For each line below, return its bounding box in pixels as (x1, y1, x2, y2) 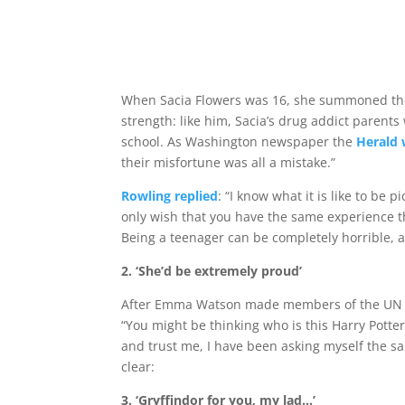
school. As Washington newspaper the (121, 133, 353, 150)
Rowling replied (121, 187, 219, 204)
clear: (121, 358, 155, 375)
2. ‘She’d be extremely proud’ (121, 262, 303, 279)
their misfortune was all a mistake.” (121, 154, 336, 171)
